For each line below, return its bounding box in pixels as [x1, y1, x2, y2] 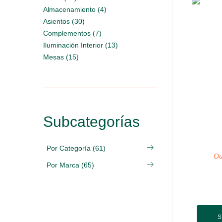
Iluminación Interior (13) [43, 41, 118, 49]
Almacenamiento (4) [43, 5, 107, 13]
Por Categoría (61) [47, 144, 106, 152]
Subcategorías [43, 113, 140, 130]
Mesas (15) [43, 53, 79, 61]
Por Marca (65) [47, 161, 94, 169]
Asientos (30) [43, 17, 85, 25]
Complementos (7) [43, 29, 102, 37]
